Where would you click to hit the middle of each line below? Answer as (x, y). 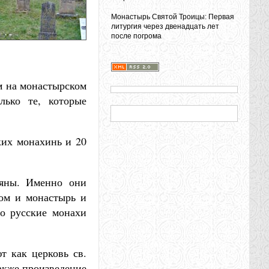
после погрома (136, 36)
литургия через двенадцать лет (165, 26)
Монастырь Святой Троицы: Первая (173, 17)
